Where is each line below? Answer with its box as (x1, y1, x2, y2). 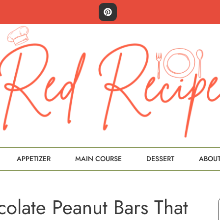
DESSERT (146, 154, 174, 164)
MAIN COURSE (75, 154, 122, 164)
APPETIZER (17, 154, 51, 164)
